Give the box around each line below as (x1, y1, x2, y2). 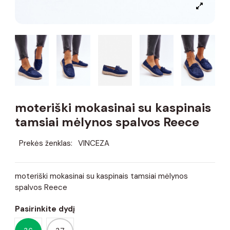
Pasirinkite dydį (15, 203, 75, 214)
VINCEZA (78, 138, 109, 148)
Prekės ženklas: (18, 138, 72, 148)
